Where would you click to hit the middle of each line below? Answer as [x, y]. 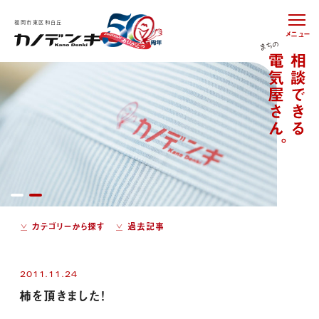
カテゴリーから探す [68, 226]
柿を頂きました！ [62, 295]
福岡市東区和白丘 [38, 22]
